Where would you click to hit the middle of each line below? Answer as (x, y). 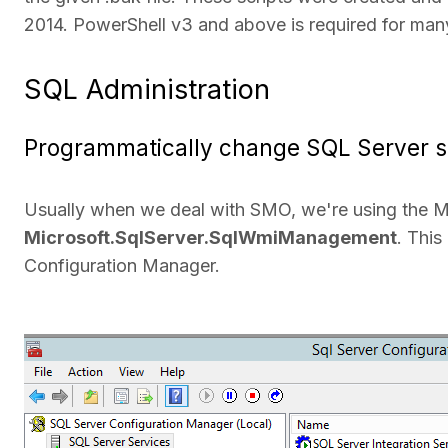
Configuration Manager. (122, 265)
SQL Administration (147, 90)
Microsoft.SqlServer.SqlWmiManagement (210, 237)
